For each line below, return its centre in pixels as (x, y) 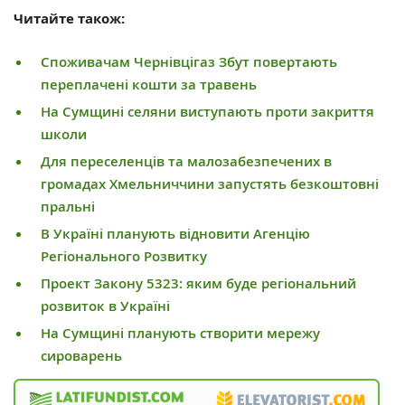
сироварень (81, 355)
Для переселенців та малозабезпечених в (186, 161)
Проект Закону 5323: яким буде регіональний (198, 283)
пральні (68, 206)
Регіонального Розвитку (124, 256)
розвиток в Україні (105, 306)
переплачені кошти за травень (149, 84)
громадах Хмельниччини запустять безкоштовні (210, 184)
